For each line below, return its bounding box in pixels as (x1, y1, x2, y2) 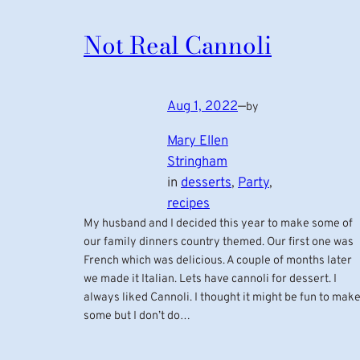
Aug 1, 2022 (167, 98, 238, 116)
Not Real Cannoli (84, 27, 272, 63)
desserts (181, 174, 231, 192)
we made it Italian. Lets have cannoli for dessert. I (84, 272, 337, 288)
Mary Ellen (167, 133, 228, 150)
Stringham (167, 153, 227, 171)
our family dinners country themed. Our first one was (84, 235, 354, 251)
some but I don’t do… (84, 309, 190, 325)
